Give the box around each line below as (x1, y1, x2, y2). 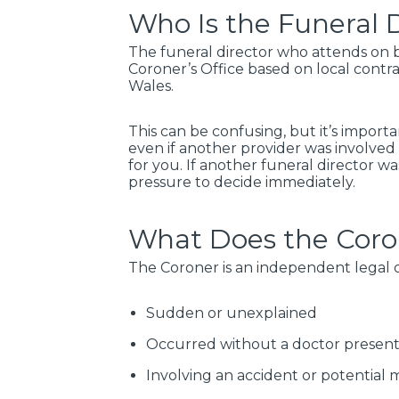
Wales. (128, 77, 174, 94)
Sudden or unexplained (146, 304, 317, 322)
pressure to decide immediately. (128, 173, 355, 191)
